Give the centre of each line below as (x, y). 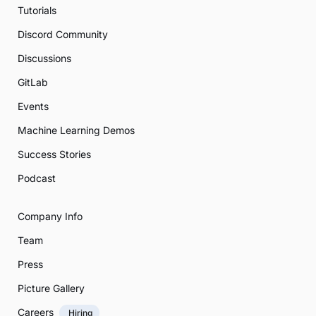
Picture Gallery (51, 288)
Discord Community (63, 35)
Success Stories (54, 154)
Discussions (44, 59)
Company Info (50, 217)
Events (33, 107)
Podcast (37, 178)
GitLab (33, 83)
